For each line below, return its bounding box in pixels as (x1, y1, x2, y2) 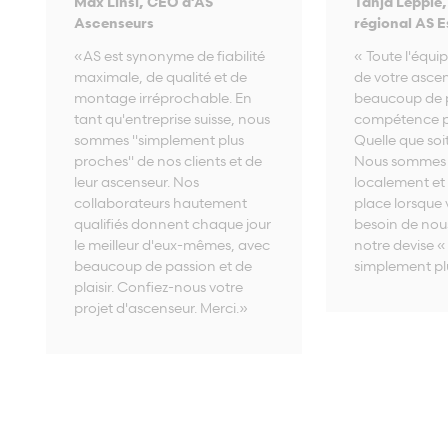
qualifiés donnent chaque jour (74, 213, 271, 233)
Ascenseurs (74, 12, 154, 32)
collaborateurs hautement (74, 192, 247, 212)
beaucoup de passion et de (74, 255, 252, 275)
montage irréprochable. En (74, 87, 252, 107)
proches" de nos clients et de (74, 150, 262, 170)
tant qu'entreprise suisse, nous (74, 108, 270, 128)
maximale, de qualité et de (74, 66, 247, 86)
